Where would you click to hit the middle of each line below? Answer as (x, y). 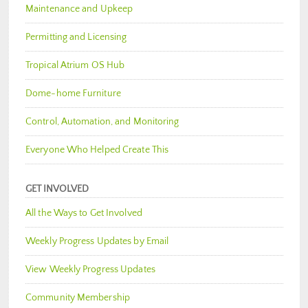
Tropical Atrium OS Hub (75, 66)
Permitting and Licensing (76, 37)
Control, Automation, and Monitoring (102, 122)
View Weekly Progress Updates (90, 270)
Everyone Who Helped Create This (97, 150)
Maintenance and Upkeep (79, 9)
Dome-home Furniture (73, 94)
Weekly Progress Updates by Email (97, 242)
